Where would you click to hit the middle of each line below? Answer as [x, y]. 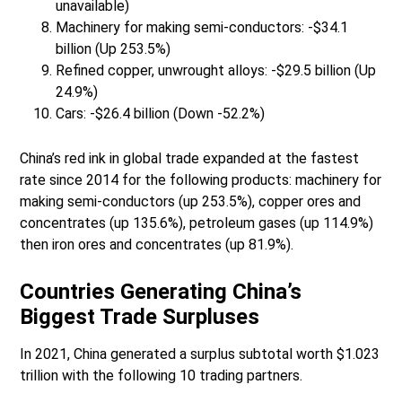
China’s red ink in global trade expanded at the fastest [190, 159]
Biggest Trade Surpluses [140, 317]
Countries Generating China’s [161, 292]
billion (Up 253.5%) [114, 49]
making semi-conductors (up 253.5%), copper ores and [191, 202]
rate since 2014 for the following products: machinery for [201, 180]
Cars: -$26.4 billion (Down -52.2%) [161, 114]
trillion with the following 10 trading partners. [162, 376]
